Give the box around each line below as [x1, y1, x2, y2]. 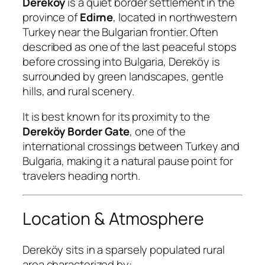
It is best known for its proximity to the [22, 109, 210, 125]
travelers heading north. [22, 168, 140, 184]
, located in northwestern [113, 9, 237, 25]
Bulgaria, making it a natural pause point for [22, 153, 233, 169]
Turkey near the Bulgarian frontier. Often [22, 24, 218, 40]
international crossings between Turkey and [22, 138, 240, 154]
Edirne [79, 9, 114, 25]
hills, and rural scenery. [22, 83, 134, 99]
